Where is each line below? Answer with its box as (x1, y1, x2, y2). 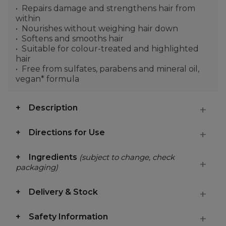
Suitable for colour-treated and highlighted (22, 44, 199, 53)
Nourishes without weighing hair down (22, 24, 178, 33)
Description (29, 103, 78, 112)
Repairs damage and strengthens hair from (22, 4, 195, 13)
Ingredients (29, 152, 79, 162)
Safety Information (29, 212, 108, 221)
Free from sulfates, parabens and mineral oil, (22, 64, 199, 74)
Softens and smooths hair (22, 34, 124, 43)
